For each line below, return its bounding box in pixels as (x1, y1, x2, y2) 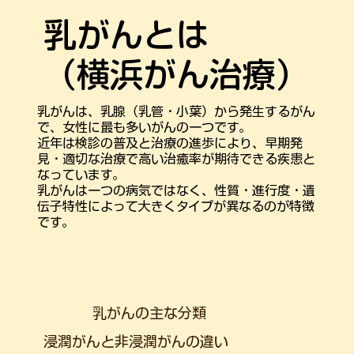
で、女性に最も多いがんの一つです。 (37, 120, 252, 134)
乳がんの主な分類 (92, 305, 207, 320)
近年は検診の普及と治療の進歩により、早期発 (37, 136, 303, 149)
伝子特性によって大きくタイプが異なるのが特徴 (37, 199, 315, 213)
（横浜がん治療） (43, 57, 310, 91)
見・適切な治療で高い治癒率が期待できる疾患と (37, 152, 316, 165)
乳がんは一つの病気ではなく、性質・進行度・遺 (37, 183, 316, 197)
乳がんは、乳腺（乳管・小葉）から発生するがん (37, 104, 316, 118)
